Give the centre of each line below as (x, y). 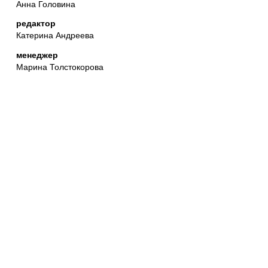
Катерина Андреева (55, 35)
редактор (36, 23)
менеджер (37, 54)
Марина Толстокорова (60, 66)
